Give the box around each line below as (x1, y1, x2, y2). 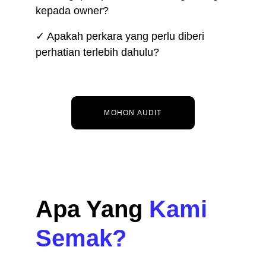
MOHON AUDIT (104, 109, 162, 117)
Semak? (36, 225, 126, 251)
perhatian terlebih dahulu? (36, 46, 159, 58)
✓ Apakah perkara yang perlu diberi (36, 30, 207, 42)
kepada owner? (36, 4, 109, 17)
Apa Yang (36, 196, 149, 222)
